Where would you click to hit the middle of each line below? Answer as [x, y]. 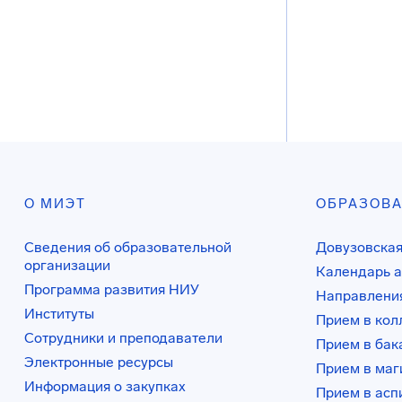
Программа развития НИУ [112, 289]
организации [67, 265]
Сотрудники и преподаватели [123, 338]
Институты [59, 314]
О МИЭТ [55, 204]
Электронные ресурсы [99, 362]
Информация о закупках [105, 386]
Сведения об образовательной [128, 247]
